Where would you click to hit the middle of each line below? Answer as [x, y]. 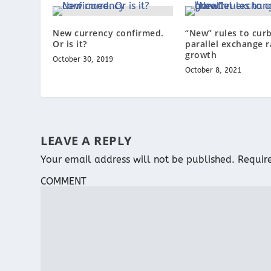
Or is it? [70, 44]
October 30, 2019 [83, 59]
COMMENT [64, 181]
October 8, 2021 [213, 70]
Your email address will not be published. [138, 159]
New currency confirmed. [108, 33]
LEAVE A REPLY [86, 140]
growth [201, 54]
